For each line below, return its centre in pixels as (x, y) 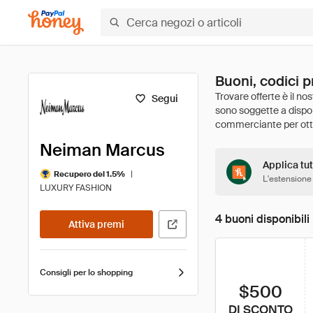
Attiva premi (96, 224)
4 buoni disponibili (262, 219)
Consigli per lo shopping (86, 272)
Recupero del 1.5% (89, 174)
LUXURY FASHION (76, 188)
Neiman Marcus (102, 150)
